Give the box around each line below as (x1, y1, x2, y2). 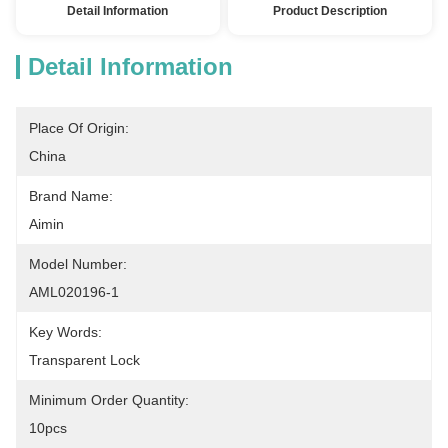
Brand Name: (29, 188, 113, 204)
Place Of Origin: (29, 120, 129, 136)
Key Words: (29, 324, 102, 340)
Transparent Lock (29, 352, 140, 368)
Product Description (273, 4, 388, 18)
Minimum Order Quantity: (29, 392, 189, 408)
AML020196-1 (29, 284, 119, 300)
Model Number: (29, 256, 127, 272)
